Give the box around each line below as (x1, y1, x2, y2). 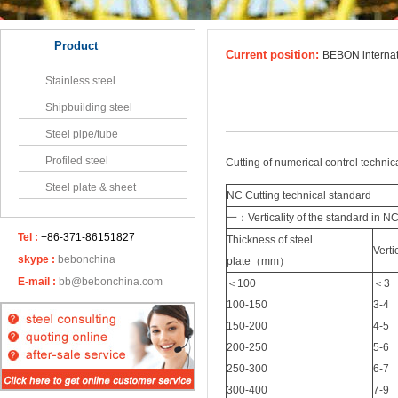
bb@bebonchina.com (59, 275, 163, 288)
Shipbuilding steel (45, 101, 132, 114)
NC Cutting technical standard (227, 188, 371, 202)
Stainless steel (45, 75, 115, 87)
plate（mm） (227, 254, 290, 267)
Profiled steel (45, 155, 108, 167)
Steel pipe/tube (45, 128, 118, 140)
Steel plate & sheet (45, 181, 136, 194)
